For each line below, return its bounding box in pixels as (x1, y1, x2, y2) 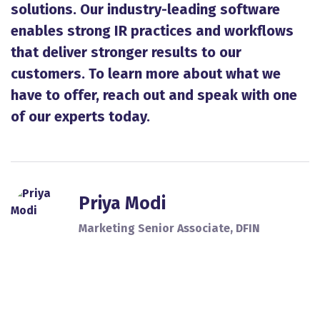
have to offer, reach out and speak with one (11, 86, 297, 104)
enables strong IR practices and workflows (11, 22, 294, 39)
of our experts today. (11, 108, 150, 125)
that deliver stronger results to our (11, 44, 241, 61)
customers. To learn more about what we (11, 65, 281, 82)
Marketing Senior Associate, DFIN (79, 221, 260, 235)
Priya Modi (79, 192, 166, 214)
